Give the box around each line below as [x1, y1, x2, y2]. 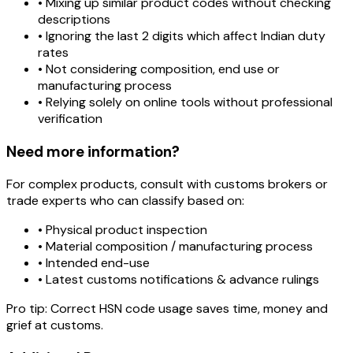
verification [38, 110, 102, 128]
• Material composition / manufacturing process [38, 238, 313, 255]
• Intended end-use [38, 255, 150, 272]
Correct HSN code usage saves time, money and [50, 300, 328, 318]
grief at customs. [6, 317, 103, 334]
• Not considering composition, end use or [38, 61, 280, 78]
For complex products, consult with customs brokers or [6, 176, 328, 193]
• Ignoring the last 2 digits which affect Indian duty [38, 28, 325, 45]
